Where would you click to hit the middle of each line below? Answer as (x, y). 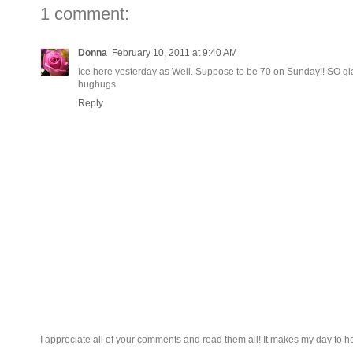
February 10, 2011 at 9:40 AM (175, 52)
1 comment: (85, 13)
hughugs (97, 84)
